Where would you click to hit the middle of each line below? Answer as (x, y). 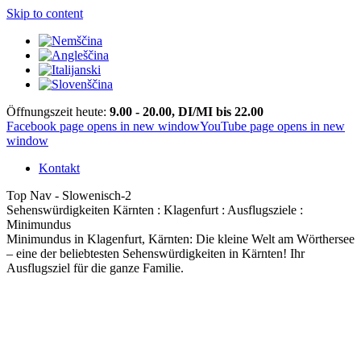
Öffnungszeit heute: (58, 112)
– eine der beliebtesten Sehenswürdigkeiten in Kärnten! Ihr (156, 253)
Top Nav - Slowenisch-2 (69, 195)
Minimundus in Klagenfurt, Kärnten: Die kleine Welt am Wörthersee (180, 239)
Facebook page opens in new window (103, 126)
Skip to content (45, 13)
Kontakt (59, 168)
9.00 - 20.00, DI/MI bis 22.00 (187, 112)
